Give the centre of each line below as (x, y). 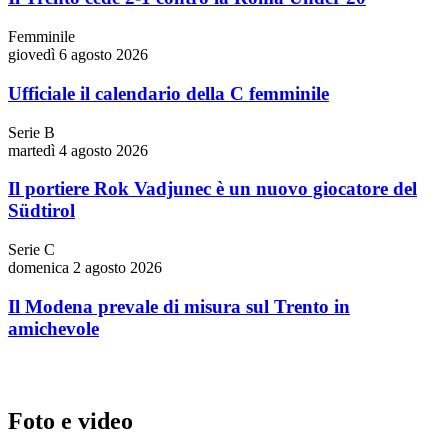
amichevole (53, 328)
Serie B (31, 132)
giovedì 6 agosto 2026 (78, 55)
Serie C (31, 250)
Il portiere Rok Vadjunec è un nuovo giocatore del (212, 189)
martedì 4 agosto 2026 (78, 150)
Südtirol (41, 211)
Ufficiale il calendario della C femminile (168, 93)
